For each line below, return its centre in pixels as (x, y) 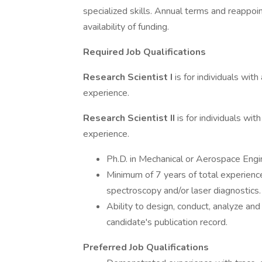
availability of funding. (126, 27)
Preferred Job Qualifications (146, 247)
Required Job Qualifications (144, 52)
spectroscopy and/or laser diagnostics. (184, 191)
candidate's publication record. (167, 222)
